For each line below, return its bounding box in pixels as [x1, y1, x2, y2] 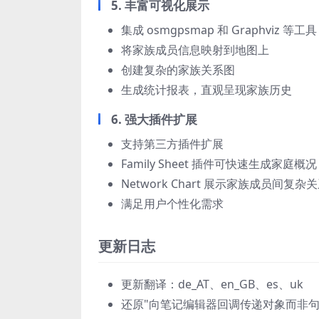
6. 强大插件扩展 [111, 111, 197, 127]
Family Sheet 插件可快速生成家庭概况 [121, 156, 317, 172]
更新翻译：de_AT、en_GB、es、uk [121, 276, 303, 292]
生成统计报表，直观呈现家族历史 [121, 82, 292, 98]
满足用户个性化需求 [121, 196, 224, 211]
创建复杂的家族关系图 [121, 62, 235, 78]
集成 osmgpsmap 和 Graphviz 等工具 [121, 22, 317, 38]
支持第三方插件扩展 [121, 136, 224, 152]
